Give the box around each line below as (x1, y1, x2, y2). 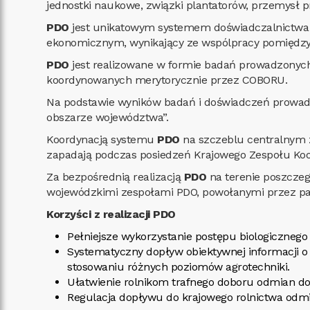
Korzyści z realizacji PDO (46, 208, 176, 221)
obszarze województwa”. (46, 111, 169, 124)
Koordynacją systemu (46, 133, 158, 146)
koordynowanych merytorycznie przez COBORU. (46, 73, 288, 86)
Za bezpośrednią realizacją (46, 170, 184, 183)
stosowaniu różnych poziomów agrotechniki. (67, 259, 290, 273)
